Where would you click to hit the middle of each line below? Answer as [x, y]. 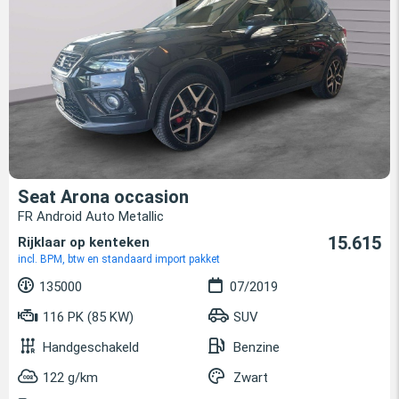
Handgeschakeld [91, 348]
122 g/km [70, 378]
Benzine [256, 348]
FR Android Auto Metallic [91, 217]
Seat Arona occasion [103, 197]
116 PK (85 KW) [86, 318]
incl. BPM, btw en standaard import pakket [119, 260]
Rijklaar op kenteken [84, 243]
